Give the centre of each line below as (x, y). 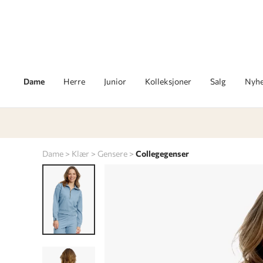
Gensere (112, 154)
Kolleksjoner (168, 81)
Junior (115, 81)
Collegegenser (162, 154)
